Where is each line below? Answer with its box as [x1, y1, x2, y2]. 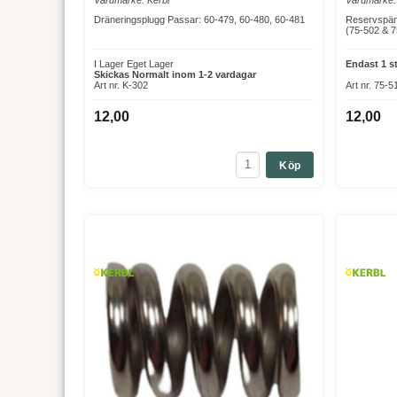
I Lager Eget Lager [93, 58, 174, 69]
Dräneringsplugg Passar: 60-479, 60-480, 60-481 [93, 13, 305, 25]
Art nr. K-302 [93, 79, 148, 90]
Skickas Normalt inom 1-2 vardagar [93, 68, 256, 80]
